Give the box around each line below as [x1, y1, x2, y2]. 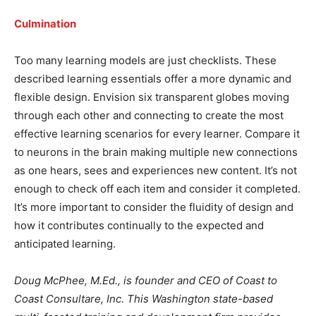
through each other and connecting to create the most [14, 108, 284, 122]
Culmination [14, 16, 76, 30]
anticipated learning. [14, 236, 116, 250]
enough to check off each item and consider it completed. [14, 181, 300, 195]
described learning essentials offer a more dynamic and [14, 71, 291, 85]
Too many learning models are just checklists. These [14, 53, 276, 67]
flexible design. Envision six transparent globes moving [14, 90, 289, 104]
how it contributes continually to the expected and [14, 218, 264, 232]
